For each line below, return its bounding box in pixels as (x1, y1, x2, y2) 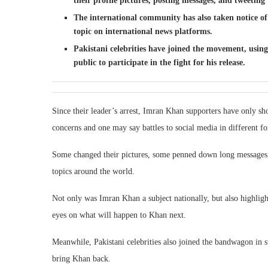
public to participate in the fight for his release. (74, 57, 245, 67)
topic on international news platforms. (74, 26, 212, 36)
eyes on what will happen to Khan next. (52, 210, 186, 220)
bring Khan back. (52, 254, 111, 263)
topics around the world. (52, 166, 135, 176)
